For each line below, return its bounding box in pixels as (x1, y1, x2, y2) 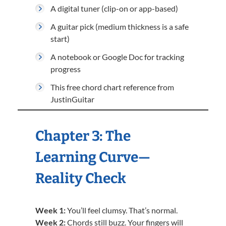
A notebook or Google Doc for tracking (50, 52, 184, 62)
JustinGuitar (50, 94, 94, 104)
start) (50, 34, 70, 43)
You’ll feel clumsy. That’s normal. (66, 205, 178, 215)
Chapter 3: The (35, 128, 131, 144)
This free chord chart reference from (50, 82, 174, 92)
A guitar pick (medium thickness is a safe (50, 22, 189, 31)
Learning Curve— (35, 149, 150, 165)
